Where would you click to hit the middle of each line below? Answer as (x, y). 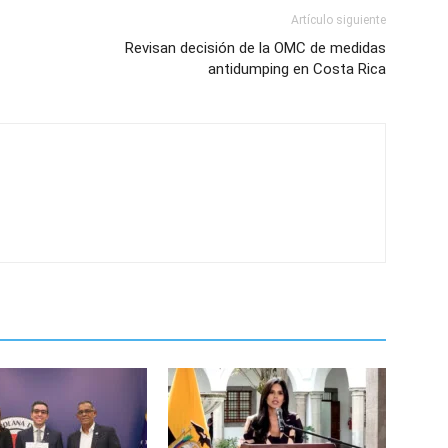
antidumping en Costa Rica (297, 69)
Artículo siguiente (338, 20)
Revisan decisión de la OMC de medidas (255, 48)
